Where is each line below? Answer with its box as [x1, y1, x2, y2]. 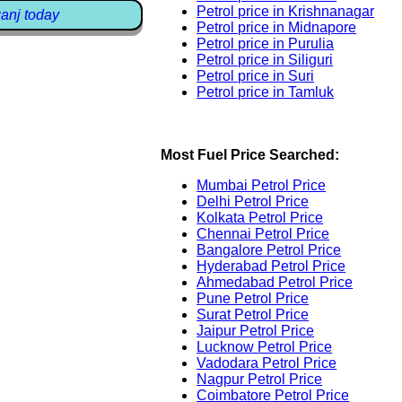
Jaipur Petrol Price [197, 323, 315, 339]
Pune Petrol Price [197, 291, 310, 307]
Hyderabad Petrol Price [197, 258, 346, 275]
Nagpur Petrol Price [197, 371, 323, 388]
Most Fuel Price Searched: [161, 147, 340, 163]
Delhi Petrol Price [197, 194, 310, 210]
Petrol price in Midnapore [197, 20, 357, 36]
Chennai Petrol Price [197, 226, 330, 242]
